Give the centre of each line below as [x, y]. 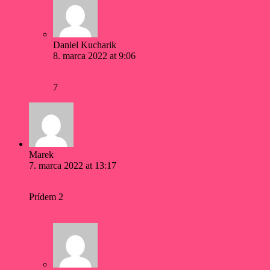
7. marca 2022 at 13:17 [73, 166]
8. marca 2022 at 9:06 [94, 56]
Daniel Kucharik [85, 45]
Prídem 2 [46, 197]
